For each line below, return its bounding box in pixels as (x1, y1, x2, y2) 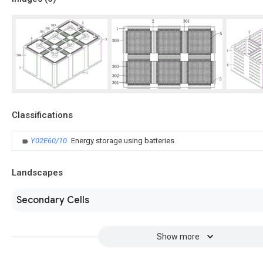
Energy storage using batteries (71, 136, 174, 145)
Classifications (12, 110, 73, 120)
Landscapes (12, 167, 63, 178)
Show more (156, 232, 200, 241)
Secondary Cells (16, 194, 89, 206)
